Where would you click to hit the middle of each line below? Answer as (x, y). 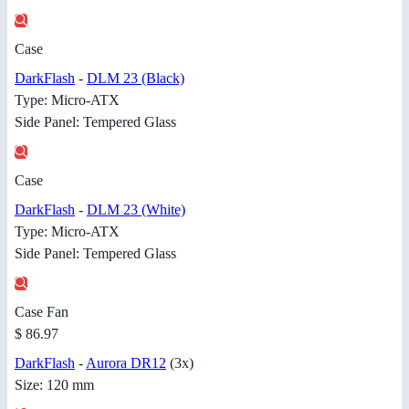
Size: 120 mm (54, 384)
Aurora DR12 (126, 362)
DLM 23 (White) (136, 209)
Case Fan (42, 311)
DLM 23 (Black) (136, 78)
